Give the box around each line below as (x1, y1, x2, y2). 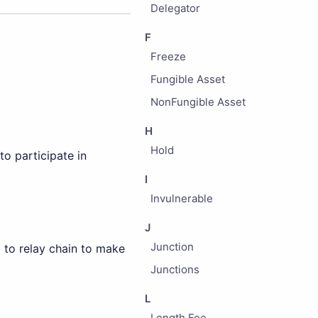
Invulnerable (150, 192, 213, 205)
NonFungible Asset (150, 95, 246, 109)
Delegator (150, 1, 200, 15)
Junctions (150, 263, 199, 276)
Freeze (150, 50, 186, 63)
